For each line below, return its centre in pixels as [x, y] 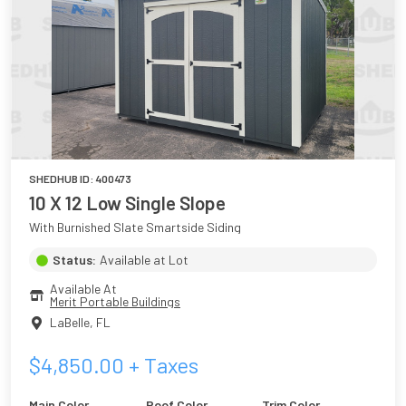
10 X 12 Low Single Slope [127, 202]
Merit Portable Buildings [115, 301]
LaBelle [70, 323]
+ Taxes [161, 364]
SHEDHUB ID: [62, 178]
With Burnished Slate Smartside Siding [135, 227]
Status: [74, 259]
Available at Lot [144, 259]
